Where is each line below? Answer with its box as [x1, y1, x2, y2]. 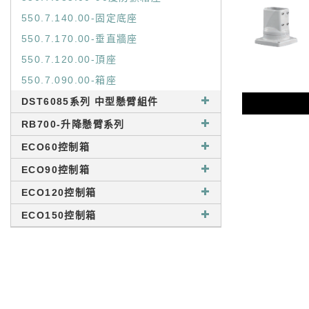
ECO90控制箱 [21, 164, 90, 175]
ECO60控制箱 [21, 141, 90, 152]
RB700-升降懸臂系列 [21, 119, 125, 130]
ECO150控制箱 [21, 210, 97, 221]
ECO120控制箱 [21, 187, 97, 198]
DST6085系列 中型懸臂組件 [21, 96, 159, 107]
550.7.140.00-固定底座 [21, 12, 138, 23]
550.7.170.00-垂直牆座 [21, 33, 138, 44]
